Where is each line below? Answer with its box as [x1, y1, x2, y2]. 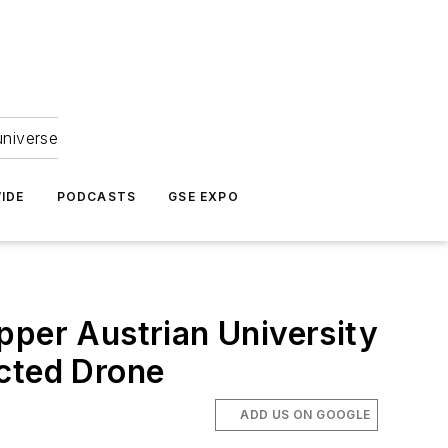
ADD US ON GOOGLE [240, 407, 371, 422]
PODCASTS [56, 189, 137, 204]
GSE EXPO [168, 189, 239, 204]
